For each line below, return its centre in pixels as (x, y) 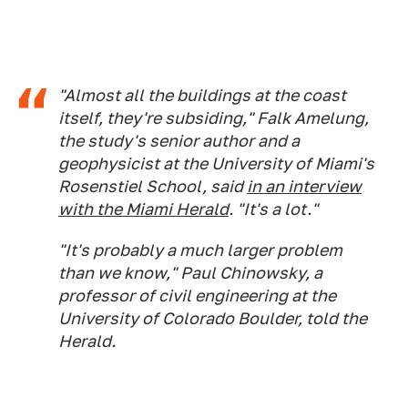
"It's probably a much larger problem (200, 250)
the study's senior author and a (179, 141)
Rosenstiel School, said (153, 187)
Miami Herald (177, 209)
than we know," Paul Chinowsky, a (190, 273)
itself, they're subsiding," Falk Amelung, (214, 118)
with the (92, 209)
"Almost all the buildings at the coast (202, 96)
